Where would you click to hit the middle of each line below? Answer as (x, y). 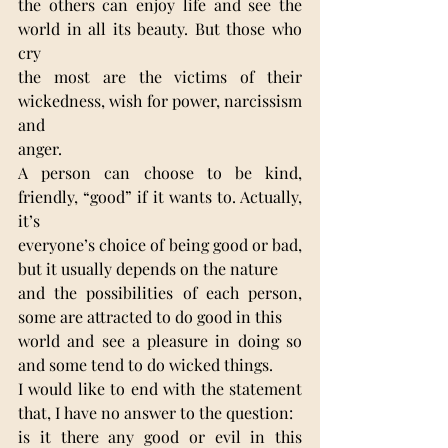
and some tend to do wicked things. (145, 364)
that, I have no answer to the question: (155, 412)
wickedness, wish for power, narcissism (160, 100)
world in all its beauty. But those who (160, 28)
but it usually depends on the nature (148, 268)
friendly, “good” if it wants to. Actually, (160, 196)
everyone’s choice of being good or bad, (160, 244)
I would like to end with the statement (160, 388)
